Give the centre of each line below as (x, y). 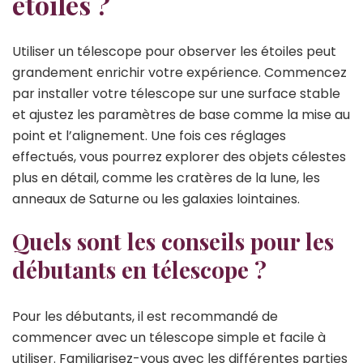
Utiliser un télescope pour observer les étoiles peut (174, 52)
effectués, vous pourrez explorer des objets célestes (179, 157)
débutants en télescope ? (139, 270)
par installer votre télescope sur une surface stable (176, 94)
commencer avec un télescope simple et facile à (169, 338)
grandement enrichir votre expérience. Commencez (179, 73)
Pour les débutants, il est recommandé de (145, 317)
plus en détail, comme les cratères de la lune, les (166, 178)
